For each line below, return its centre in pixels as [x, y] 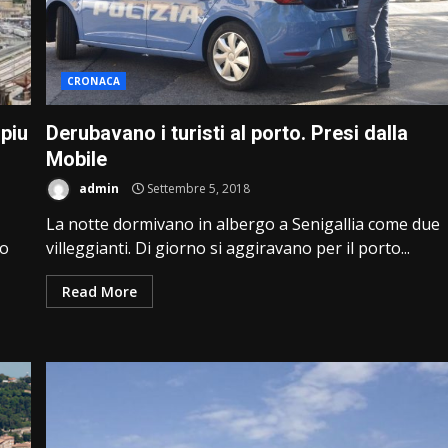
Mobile [77, 159]
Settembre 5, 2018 [197, 188]
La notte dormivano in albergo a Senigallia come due [243, 224]
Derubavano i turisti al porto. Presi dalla [227, 133]
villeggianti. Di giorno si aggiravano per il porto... [228, 248]
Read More [100, 291]
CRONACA [93, 81]
